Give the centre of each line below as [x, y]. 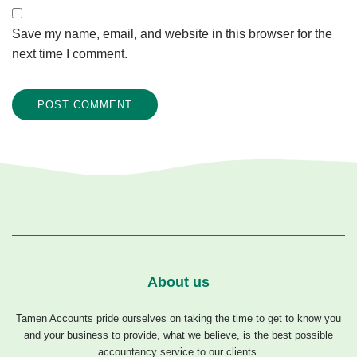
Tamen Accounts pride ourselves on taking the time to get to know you [178, 319]
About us [178, 282]
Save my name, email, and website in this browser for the [172, 34]
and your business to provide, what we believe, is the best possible [178, 335]
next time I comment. [70, 54]
